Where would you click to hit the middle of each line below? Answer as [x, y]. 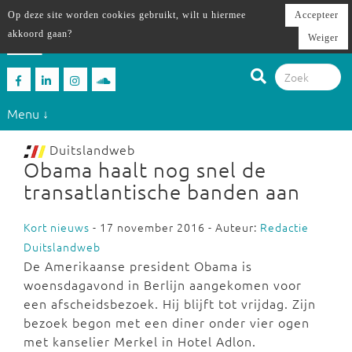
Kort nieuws [57, 227]
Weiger [323, 38]
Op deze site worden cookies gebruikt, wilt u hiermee [127, 15]
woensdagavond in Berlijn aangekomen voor [163, 284]
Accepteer [317, 15]
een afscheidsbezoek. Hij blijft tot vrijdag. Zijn [170, 303]
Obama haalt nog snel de [145, 169]
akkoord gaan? [40, 34]
